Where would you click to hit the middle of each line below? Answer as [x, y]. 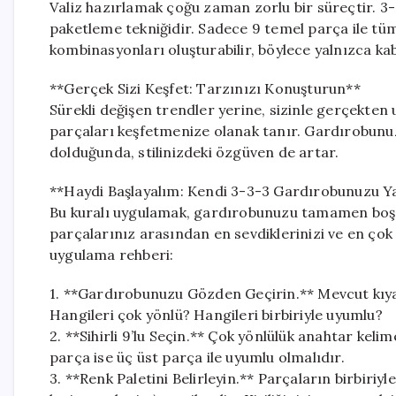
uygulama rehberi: [112, 255]
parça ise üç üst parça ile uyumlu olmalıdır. [197, 357]
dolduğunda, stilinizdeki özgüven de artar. [194, 152]
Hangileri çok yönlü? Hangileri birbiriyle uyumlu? [216, 315]
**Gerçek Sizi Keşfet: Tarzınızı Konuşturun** [205, 88]
